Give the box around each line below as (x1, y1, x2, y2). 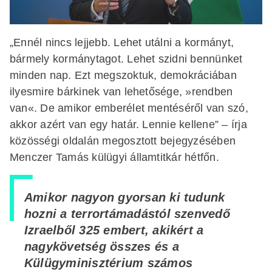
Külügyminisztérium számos (24, 256, 193, 270)
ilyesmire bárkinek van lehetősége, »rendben (10, 85, 233, 98)
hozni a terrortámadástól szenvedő (24, 207, 230, 220)
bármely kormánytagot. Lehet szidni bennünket (10, 52, 243, 65)
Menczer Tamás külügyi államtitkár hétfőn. (10, 151, 219, 163)
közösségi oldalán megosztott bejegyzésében (10, 134, 236, 147)
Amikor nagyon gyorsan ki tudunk (24, 191, 225, 204)
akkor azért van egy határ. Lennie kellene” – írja (10, 118, 247, 131)
